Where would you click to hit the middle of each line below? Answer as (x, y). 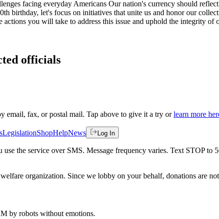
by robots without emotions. (51, 213)
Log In (106, 133)
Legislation (20, 132)
